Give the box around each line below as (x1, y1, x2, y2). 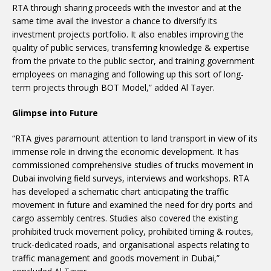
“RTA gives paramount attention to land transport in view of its (12, 132, 258, 144)
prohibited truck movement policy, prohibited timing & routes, (12, 226, 253, 237)
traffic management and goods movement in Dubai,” (12, 252, 220, 264)
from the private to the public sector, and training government (12, 55, 255, 67)
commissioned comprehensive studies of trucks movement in (12, 159, 253, 171)
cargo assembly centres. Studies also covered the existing (12, 212, 238, 224)
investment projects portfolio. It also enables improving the (12, 28, 244, 40)
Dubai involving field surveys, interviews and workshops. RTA (12, 172, 249, 184)
